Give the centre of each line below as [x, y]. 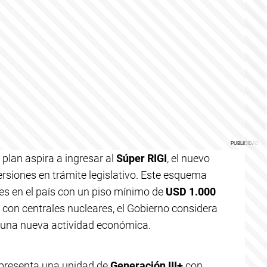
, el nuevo [188, 158]
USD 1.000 [191, 192]
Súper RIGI [142, 158]
